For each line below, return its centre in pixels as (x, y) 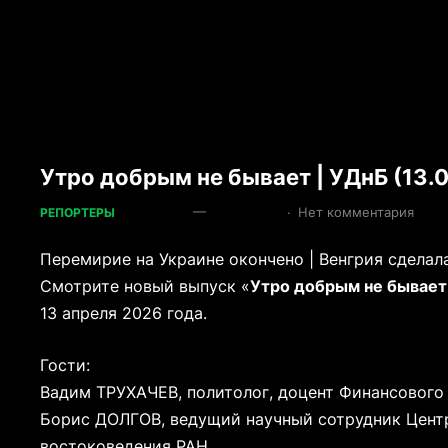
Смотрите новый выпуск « (145, 286)
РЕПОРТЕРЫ (78, 213)
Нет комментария (356, 212)
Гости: (65, 365)
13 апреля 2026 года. (124, 313)
